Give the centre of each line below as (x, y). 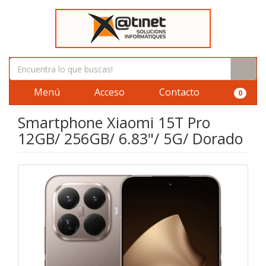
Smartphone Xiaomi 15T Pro (114, 122)
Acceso (108, 92)
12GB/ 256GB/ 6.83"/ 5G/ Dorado (130, 138)
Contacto (178, 92)
